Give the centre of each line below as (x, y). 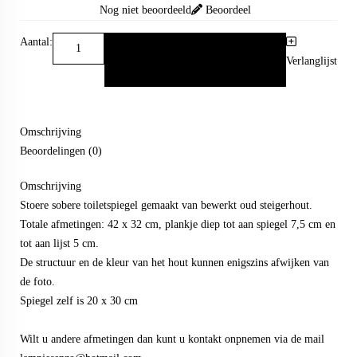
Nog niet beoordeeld (145, 10)
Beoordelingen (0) (61, 151)
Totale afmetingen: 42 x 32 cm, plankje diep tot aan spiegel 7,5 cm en (178, 224)
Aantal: (36, 42)
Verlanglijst (312, 61)
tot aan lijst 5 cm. (59, 243)
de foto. (37, 282)
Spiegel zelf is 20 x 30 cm (79, 301)
